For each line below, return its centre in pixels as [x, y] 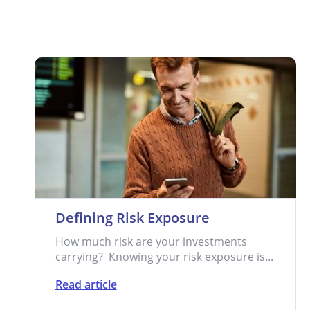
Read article [86, 284]
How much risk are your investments [151, 241]
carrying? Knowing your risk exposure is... [164, 257]
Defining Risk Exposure [132, 218]
